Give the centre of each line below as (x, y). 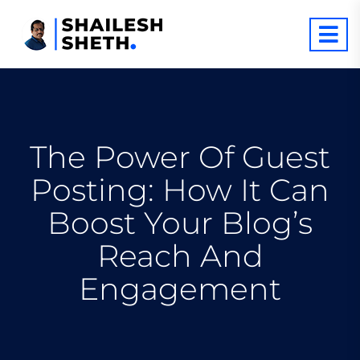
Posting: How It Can (180, 190)
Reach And (180, 256)
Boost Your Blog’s (180, 223)
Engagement (180, 289)
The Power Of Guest (180, 157)
